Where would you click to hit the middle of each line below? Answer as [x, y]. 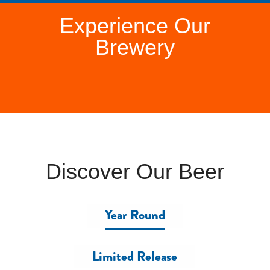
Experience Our [135, 26]
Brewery [135, 47]
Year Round [135, 215]
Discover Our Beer [135, 171]
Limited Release [135, 257]
